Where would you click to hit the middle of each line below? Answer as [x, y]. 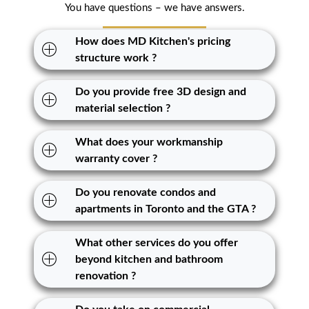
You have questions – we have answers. [154, 8]
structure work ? [116, 58]
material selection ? [123, 109]
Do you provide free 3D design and [161, 92]
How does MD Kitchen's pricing [153, 42]
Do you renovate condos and [146, 193]
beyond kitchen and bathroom [149, 260]
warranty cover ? [116, 159]
